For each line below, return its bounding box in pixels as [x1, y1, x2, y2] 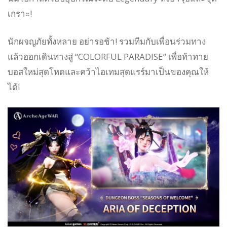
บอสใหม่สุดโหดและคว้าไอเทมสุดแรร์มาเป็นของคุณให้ [8, 65, 209, 78]
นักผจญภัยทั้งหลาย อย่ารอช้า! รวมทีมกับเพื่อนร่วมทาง [8, 35, 206, 47]
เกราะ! [8, 7, 32, 19]
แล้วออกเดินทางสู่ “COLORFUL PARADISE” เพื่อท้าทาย [8, 50, 208, 62]
